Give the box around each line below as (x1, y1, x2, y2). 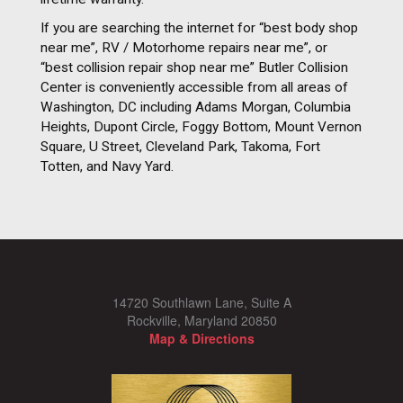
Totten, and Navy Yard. (40, 157, 174, 175)
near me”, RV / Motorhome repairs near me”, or (40, 39, 327, 56)
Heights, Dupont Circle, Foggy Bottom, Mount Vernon (40, 118, 362, 135)
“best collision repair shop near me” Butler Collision (40, 58, 348, 76)
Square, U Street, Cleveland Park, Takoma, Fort (40, 138, 320, 155)
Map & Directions (148, 328, 255, 347)
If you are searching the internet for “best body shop (40, 19, 358, 36)
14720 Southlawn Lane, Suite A (112, 292, 291, 311)
